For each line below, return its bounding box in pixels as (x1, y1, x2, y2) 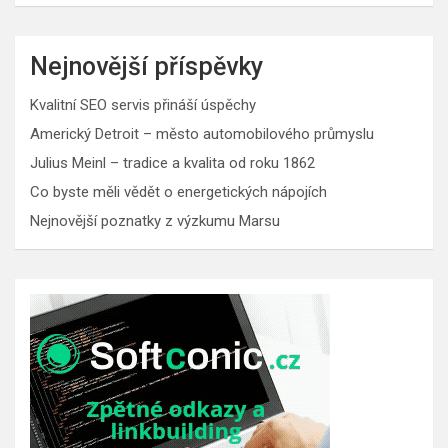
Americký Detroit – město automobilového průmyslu (30, 124, 374, 143)
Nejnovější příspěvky (30, 51, 263, 81)
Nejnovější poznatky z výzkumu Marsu (30, 211, 280, 230)
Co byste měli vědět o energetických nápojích (30, 182, 327, 201)
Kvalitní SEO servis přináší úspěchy (30, 95, 256, 114)
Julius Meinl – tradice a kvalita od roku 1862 (30, 153, 315, 172)
